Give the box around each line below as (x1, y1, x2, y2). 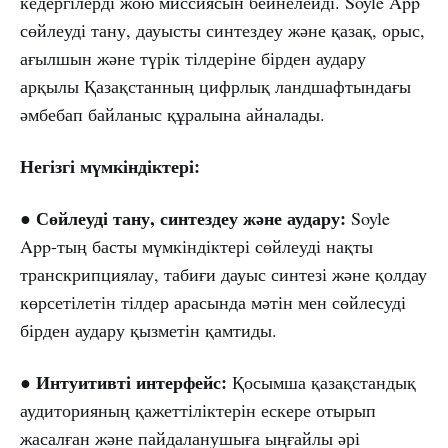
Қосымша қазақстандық (227, 370, 416, 395)
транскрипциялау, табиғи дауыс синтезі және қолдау (20, 262, 427, 287)
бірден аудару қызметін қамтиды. (20, 318, 277, 343)
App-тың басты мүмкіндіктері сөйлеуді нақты (20, 234, 373, 259)
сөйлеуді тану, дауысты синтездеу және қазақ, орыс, (20, 18, 425, 43)
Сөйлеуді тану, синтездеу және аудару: (36, 205, 346, 232)
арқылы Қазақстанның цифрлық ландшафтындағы (20, 74, 411, 99)
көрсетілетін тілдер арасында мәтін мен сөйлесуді (20, 290, 406, 315)
